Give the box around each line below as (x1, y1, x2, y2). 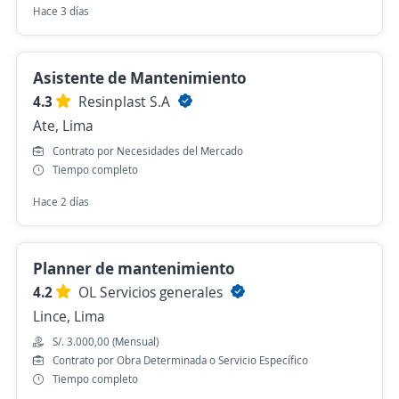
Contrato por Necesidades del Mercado (53, 143, 243, 159)
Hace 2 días (33, 194, 89, 209)
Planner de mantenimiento (33, 257, 235, 279)
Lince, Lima (33, 306, 105, 326)
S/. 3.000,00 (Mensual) (53, 334, 159, 349)
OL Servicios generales (78, 282, 226, 302)
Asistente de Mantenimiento (33, 67, 247, 88)
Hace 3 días (33, 4, 89, 19)
